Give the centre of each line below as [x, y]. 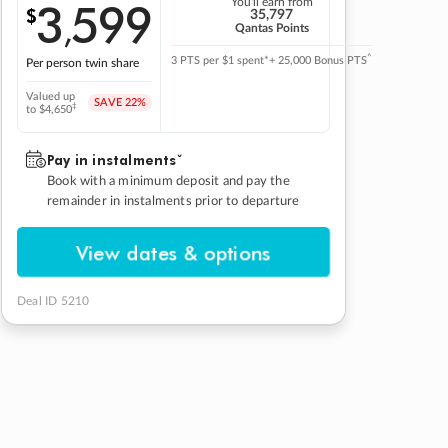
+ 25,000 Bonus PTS [318, 60]
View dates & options [173, 251]
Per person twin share [82, 62]
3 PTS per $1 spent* [220, 60]
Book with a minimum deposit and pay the [168, 181]
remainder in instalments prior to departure [173, 201]
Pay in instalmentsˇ [114, 158]
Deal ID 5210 [53, 300]
